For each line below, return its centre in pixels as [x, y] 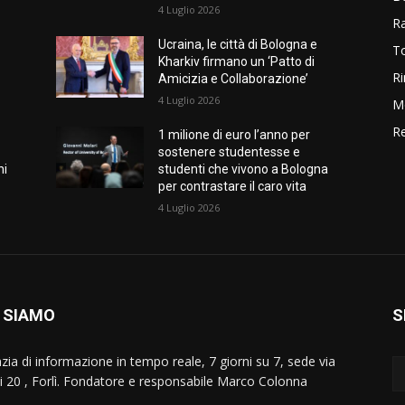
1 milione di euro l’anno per [235, 135]
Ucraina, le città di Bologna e [238, 45]
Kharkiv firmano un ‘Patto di [237, 62]
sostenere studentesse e [230, 152]
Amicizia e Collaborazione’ [234, 79]
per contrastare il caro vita [234, 187]
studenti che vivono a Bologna [244, 170]
